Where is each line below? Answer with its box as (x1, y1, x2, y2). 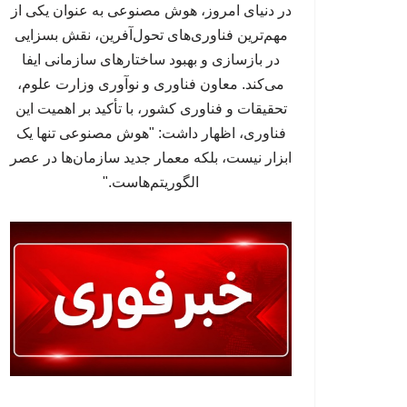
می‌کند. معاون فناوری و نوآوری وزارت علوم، (17, 76, 284, 93)
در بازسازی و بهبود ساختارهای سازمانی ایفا (22, 52, 280, 68)
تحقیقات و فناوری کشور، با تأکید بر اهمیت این (15, 101, 287, 117)
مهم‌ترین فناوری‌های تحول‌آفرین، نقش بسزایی (14, 27, 288, 44)
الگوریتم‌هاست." (103, 174, 199, 191)
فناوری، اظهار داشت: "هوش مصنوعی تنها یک (15, 125, 286, 142)
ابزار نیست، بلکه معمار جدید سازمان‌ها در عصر (10, 150, 292, 166)
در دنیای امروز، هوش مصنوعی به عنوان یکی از (10, 3, 292, 19)
